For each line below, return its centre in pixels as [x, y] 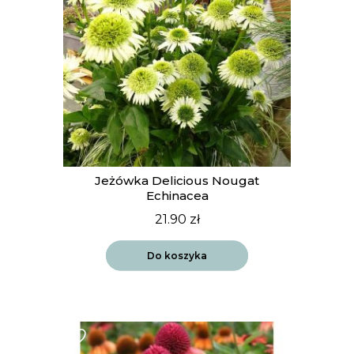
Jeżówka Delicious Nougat [177, 180]
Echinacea [177, 195]
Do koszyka [177, 255]
